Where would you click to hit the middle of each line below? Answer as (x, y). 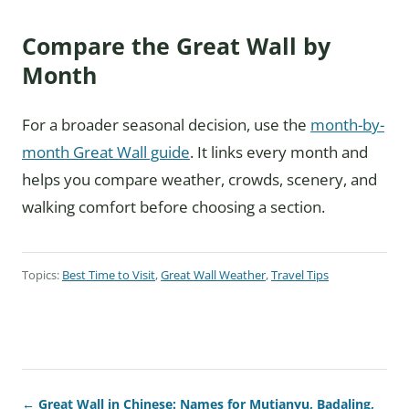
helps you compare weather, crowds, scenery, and (199, 180)
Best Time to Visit (109, 275)
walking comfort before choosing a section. (173, 207)
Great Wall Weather (213, 275)
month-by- (347, 125)
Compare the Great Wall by (176, 46)
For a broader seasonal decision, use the (166, 125)
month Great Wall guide (106, 152)
